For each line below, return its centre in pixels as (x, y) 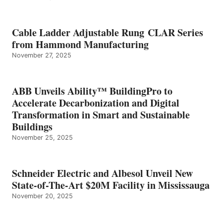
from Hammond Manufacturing (80, 45)
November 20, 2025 (42, 196)
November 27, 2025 (42, 55)
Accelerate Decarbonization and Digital (96, 103)
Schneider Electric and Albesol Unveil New (102, 173)
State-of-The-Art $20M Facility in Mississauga (111, 185)
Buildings (32, 127)
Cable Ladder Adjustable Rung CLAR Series (108, 33)
